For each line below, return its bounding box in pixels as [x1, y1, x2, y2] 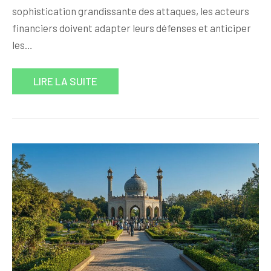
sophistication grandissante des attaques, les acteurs [12, 5, 249, 18]
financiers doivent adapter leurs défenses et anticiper [12, 22, 251, 34]
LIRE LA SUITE [33, 75, 97, 88]
